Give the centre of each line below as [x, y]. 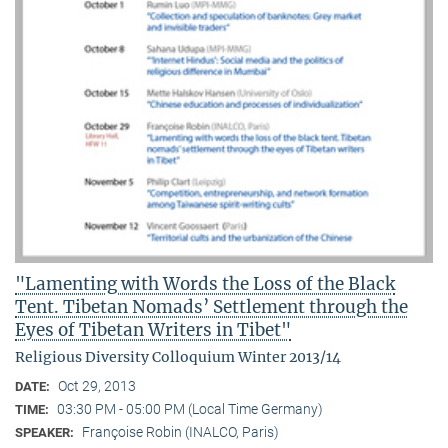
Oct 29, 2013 [97, 386]
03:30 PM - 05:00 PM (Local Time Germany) [190, 409]
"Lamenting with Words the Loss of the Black [205, 284]
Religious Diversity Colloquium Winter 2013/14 [178, 357]
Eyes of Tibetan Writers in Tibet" [153, 330]
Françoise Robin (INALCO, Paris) [180, 432]
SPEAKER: [46, 433]
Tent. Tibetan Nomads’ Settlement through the [211, 307]
